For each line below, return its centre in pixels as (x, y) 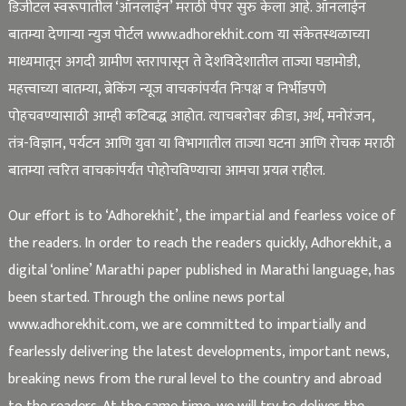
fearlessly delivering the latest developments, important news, (198, 352)
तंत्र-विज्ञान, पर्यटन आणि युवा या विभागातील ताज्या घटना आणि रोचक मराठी (201, 143)
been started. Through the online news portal (146, 297)
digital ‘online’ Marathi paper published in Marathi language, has (201, 270)
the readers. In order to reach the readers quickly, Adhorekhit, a (199, 243)
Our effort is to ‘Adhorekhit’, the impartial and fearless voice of (202, 216)
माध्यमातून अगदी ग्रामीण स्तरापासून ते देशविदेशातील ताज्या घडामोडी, (184, 62)
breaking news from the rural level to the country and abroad (194, 379)
